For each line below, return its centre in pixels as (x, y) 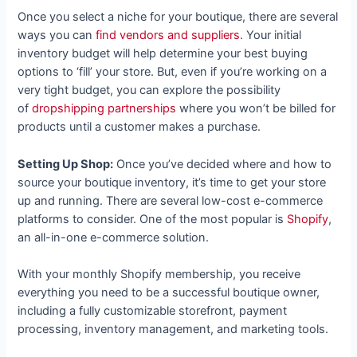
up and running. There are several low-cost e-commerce (171, 200)
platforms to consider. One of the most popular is (153, 219)
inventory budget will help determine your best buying (163, 54)
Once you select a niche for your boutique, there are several (178, 17)
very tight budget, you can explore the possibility (149, 90)
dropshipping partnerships (104, 109)
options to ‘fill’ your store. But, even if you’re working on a (173, 72)
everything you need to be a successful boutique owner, (169, 292)
